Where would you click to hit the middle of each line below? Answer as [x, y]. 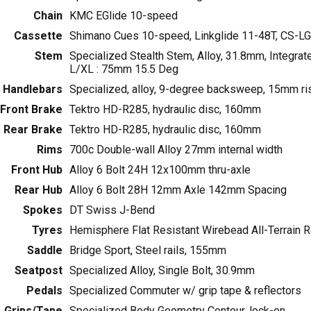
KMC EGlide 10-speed [123, 16]
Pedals [44, 291]
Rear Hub [38, 190]
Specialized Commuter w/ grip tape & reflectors [185, 291]
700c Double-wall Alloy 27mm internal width [176, 150]
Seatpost [38, 271]
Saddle [44, 251]
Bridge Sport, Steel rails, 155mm [148, 251]
